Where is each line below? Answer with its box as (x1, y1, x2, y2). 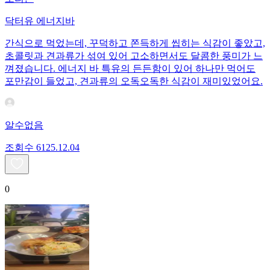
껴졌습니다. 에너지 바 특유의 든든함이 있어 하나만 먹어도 (5, 63, 256, 74)
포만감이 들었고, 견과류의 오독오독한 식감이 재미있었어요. (5, 76, 263, 87)
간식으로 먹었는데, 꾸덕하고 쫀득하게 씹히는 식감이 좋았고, (5, 38, 265, 49)
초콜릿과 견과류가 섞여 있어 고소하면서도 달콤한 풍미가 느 (5, 51, 263, 61)
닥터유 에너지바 (5, 16, 75, 27)
